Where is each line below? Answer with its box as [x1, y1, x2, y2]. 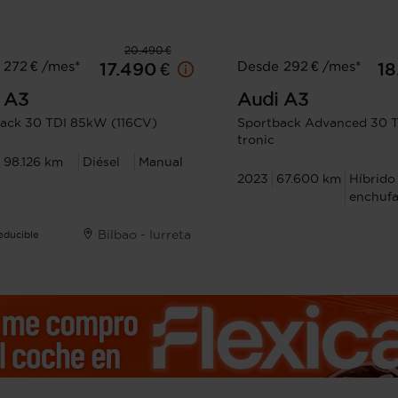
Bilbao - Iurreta [97, 227, 191, 242]
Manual [139, 155, 184, 169]
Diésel [82, 155, 120, 169]
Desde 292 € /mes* [236, 59, 361, 74]
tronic [236, 132, 275, 147]
